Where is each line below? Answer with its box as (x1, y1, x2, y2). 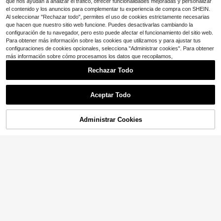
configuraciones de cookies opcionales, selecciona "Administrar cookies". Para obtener (6, 45, 214, 51)
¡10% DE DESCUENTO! (73, 118, 140, 126)
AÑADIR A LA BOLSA (142, 118, 202, 126)
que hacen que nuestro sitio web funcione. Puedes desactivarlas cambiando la (6, 22, 193, 28)
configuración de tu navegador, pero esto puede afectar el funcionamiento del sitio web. (6, 30, 213, 36)
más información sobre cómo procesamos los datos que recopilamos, (6, 53, 173, 59)
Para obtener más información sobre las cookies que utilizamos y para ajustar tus (6, 37, 201, 43)
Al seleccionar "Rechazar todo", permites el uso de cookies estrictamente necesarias (6, 14, 210, 20)
